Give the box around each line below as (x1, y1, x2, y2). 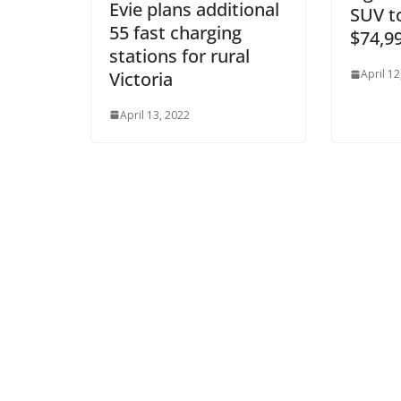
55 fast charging (109, 20, 242, 45)
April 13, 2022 (120, 107, 190, 123)
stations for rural (109, 43, 250, 68)
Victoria (109, 66, 173, 91)
